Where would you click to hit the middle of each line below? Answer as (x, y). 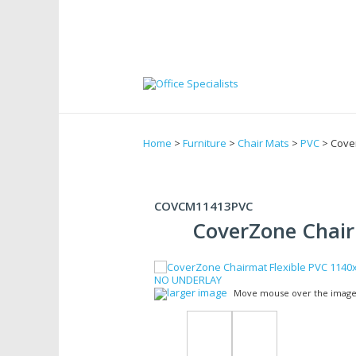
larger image (197, 292)
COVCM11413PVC (203, 206)
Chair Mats (263, 143)
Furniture (205, 143)
